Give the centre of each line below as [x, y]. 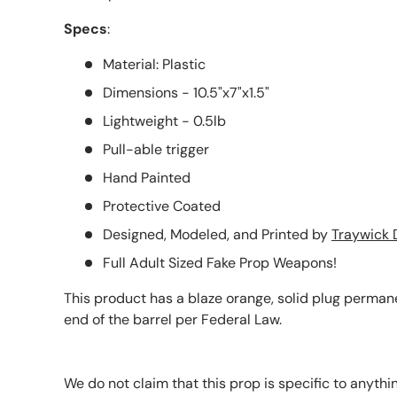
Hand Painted [148, 177]
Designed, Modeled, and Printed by [215, 234]
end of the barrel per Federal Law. [173, 319]
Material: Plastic [156, 64]
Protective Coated [162, 206]
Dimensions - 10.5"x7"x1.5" [186, 92]
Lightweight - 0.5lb [164, 121]
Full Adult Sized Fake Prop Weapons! [220, 262]
